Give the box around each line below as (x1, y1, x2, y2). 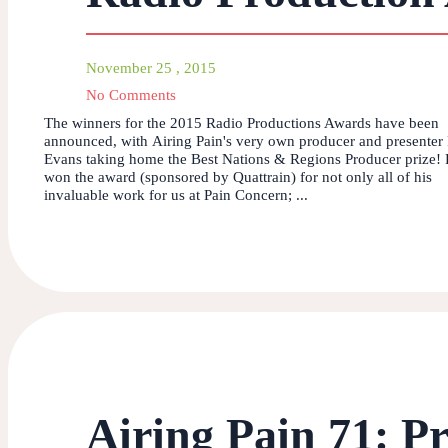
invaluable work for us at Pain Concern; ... (44, 186, 308, 203)
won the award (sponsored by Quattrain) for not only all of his (44, 168, 432, 185)
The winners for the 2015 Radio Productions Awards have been (44, 114, 439, 131)
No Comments (86, 86, 176, 103)
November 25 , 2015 (86, 59, 216, 76)
